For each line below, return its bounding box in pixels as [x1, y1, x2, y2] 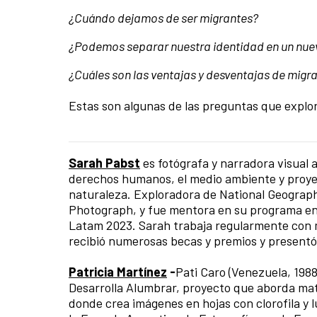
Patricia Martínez [69, 264, 167, 280]
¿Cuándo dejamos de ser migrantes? [69, 10, 263, 26]
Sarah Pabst [69, 155, 140, 171]
